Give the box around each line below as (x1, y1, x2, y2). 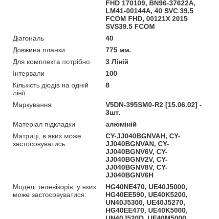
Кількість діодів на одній (13, 81, 88, 89)
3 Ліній (106, 57, 129, 66)
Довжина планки (13, 45, 65, 54)
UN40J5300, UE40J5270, (106, 198, 186, 206)
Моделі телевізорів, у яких (13, 182, 96, 191)
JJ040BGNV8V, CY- (106, 163, 168, 171)
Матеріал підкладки (13, 120, 75, 128)
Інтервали (13, 69, 44, 77)
